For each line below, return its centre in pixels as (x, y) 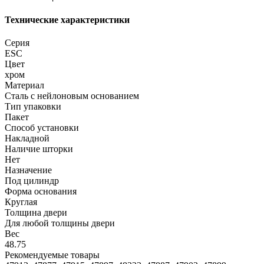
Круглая (21, 202)
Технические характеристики (67, 20)
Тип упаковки (33, 107)
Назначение (28, 170)
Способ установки (42, 128)
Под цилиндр (32, 181)
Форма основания (41, 192)
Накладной (27, 138)
